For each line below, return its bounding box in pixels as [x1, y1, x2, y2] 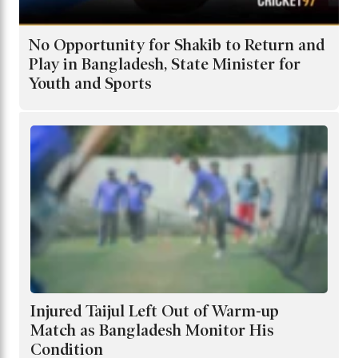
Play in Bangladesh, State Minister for [29, 55, 300, 74]
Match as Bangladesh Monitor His [30, 321, 274, 340]
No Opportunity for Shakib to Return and [29, 36, 324, 54]
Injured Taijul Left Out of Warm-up [30, 302, 279, 320]
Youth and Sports [29, 74, 152, 93]
